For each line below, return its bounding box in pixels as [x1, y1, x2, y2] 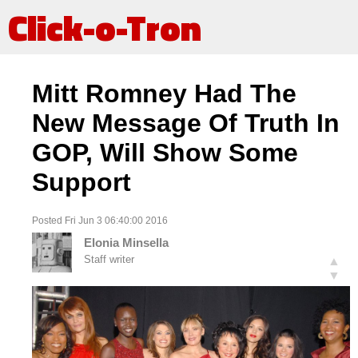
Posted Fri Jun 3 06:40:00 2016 [32, 214, 168, 226]
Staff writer [84, 253, 134, 266]
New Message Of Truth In [32, 109, 340, 138]
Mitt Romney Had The [32, 79, 296, 109]
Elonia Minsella [84, 236, 169, 250]
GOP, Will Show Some [32, 138, 298, 168]
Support [32, 168, 131, 197]
